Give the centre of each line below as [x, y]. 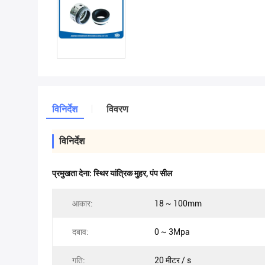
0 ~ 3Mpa [172, 232]
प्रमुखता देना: [73, 173]
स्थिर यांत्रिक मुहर [120, 173]
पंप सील [161, 173]
